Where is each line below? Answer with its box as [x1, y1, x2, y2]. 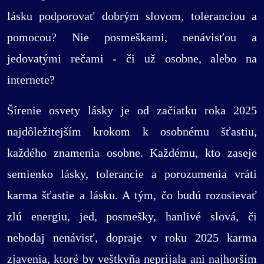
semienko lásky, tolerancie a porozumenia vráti [7, 167, 257, 181]
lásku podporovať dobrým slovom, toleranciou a [7, 9, 257, 23]
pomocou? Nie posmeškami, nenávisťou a [7, 31, 257, 44]
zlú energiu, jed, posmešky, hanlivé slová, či [7, 210, 257, 223]
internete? [7, 73, 55, 87]
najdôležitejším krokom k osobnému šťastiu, [7, 125, 257, 138]
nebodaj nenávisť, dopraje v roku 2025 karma [7, 231, 257, 245]
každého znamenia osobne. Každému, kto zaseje [7, 146, 257, 160]
